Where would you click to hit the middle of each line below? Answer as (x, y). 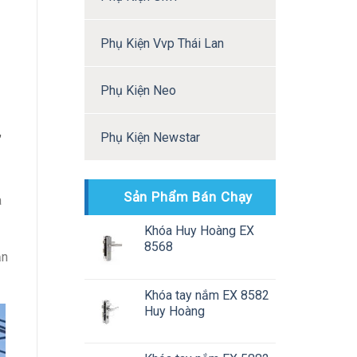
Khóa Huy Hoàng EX (199, 231)
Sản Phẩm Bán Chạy (188, 197)
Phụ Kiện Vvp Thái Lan (162, 43)
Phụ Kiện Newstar (150, 137)
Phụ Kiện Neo (138, 90)
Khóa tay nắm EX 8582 (207, 295)
